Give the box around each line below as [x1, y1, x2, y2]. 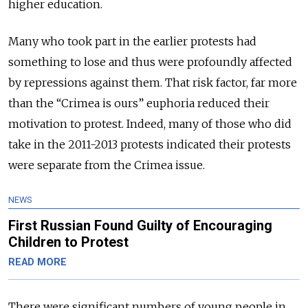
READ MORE [8, 256, 67, 269]
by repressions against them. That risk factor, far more [8, 76, 297, 90]
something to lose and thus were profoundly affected [8, 55, 292, 69]
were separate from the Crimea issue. [8, 158, 205, 173]
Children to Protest [8, 234, 129, 251]
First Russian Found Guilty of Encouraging [8, 217, 272, 234]
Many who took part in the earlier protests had [8, 34, 256, 49]
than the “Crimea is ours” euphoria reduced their [8, 96, 269, 111]
